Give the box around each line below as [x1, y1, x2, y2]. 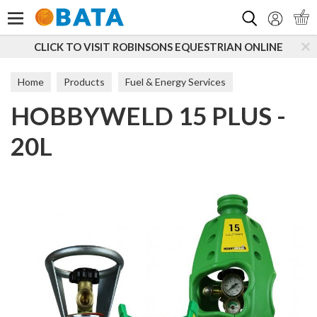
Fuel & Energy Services [125, 76, 226, 88]
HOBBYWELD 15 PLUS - [11, 100, 286, 131]
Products [64, 76, 105, 88]
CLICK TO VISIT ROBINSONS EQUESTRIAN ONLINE [34, 40, 283, 53]
